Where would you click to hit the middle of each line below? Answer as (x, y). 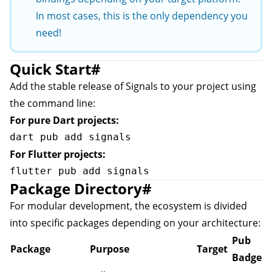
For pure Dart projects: (64, 120)
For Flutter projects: (58, 154)
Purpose (110, 249)
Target (212, 249)
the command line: (53, 103)
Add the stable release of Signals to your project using (133, 86)
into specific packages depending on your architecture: (135, 223)
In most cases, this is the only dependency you (142, 16)
